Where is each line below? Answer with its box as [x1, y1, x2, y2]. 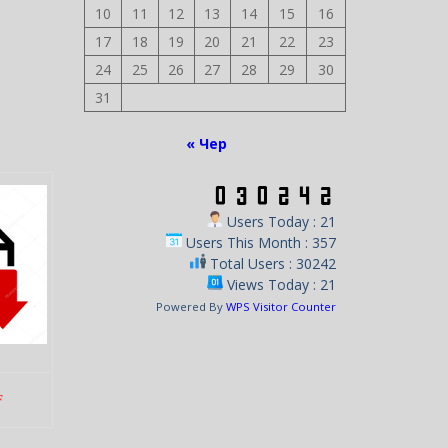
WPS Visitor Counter [226, 299, 336, 314]
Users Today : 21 [223, 212, 336, 231]
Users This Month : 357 [182, 233, 336, 252]
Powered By [156, 299, 226, 314]
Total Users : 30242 [206, 254, 336, 273]
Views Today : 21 [223, 275, 336, 294]
